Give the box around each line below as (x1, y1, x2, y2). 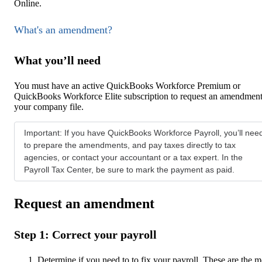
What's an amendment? (14, 24, 112, 36)
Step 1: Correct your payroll (14, 227, 157, 241)
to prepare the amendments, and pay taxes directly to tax (24, 140, 236, 150)
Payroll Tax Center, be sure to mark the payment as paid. (24, 164, 235, 174)
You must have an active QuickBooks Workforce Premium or (14, 80, 240, 91)
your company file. (14, 101, 84, 112)
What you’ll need (14, 53, 101, 67)
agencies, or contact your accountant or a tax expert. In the (24, 152, 243, 162)
